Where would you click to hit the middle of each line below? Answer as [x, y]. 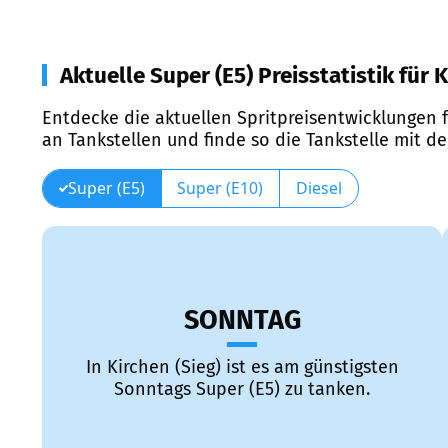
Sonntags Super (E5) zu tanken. [242, 389]
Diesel [318, 187]
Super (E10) [220, 187]
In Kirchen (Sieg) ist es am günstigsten [242, 367]
